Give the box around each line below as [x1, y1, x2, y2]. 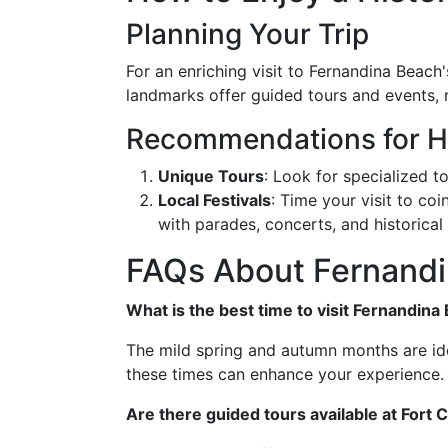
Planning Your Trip [126, 17, 369, 51]
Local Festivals [158, 190, 271, 210]
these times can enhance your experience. [126, 364, 444, 384]
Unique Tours [158, 166, 264, 186]
